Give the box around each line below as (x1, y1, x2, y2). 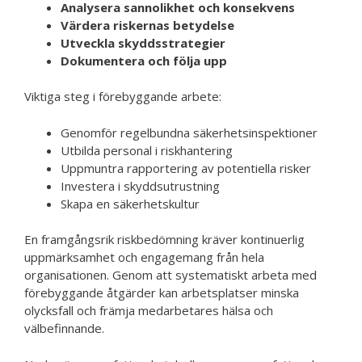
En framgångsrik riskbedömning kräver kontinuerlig (24, 231, 305, 247)
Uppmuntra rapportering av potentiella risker (61, 159, 311, 176)
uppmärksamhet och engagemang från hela (24, 249, 264, 265)
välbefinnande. (24, 320, 104, 336)
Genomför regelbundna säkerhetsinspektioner (61, 124, 318, 141)
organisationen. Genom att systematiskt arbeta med (24, 267, 317, 283)
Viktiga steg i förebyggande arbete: (24, 88, 221, 104)
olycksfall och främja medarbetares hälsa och (24, 302, 273, 318)
